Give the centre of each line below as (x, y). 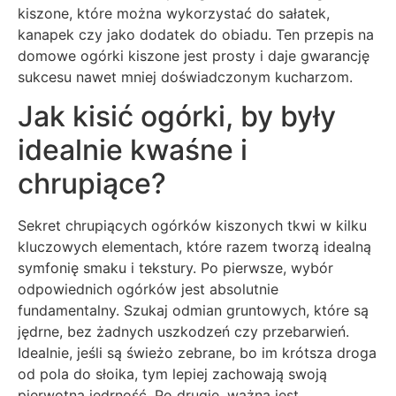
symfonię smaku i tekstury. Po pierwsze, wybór (175, 268)
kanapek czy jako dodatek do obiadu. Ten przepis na (196, 34)
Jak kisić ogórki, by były (177, 117)
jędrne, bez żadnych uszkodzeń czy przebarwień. (183, 332)
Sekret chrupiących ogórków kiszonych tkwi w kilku (192, 226)
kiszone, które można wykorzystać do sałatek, (174, 13)
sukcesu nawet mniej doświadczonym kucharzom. (185, 76)
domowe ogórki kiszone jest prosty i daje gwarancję (194, 55)
